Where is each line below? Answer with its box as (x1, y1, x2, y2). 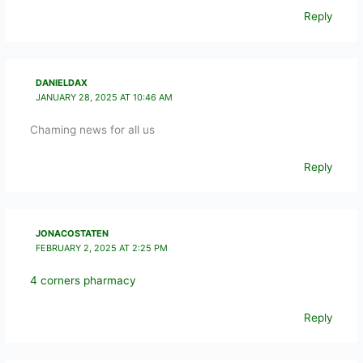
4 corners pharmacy (29, 273, 136, 287)
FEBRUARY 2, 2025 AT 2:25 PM (36, 241, 169, 254)
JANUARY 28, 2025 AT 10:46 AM (36, 91, 173, 103)
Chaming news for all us (29, 123, 155, 137)
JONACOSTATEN (36, 227, 109, 239)
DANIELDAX (36, 76, 88, 88)
